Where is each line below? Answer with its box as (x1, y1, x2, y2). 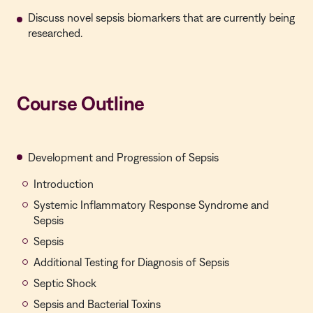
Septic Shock (34, 277, 96, 289)
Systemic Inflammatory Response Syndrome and (34, 198, 269, 211)
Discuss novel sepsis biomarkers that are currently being (28, 11, 295, 24)
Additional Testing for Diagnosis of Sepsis (34, 256, 229, 268)
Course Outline (17, 92, 145, 115)
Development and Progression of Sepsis (28, 151, 219, 163)
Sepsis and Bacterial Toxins (34, 298, 161, 310)
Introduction (34, 177, 94, 190)
